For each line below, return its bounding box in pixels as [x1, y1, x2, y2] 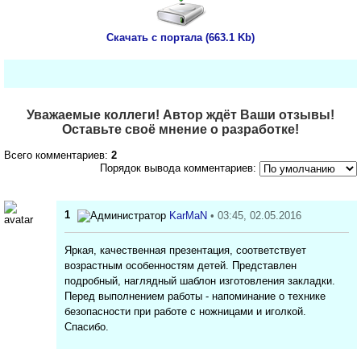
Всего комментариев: [4, 149, 111, 162]
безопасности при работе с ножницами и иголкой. [64, 305, 306, 317]
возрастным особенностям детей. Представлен [64, 259, 297, 272]
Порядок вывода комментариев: [100, 162, 256, 175]
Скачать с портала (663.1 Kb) [106, 31, 255, 44]
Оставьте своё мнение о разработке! [62, 122, 299, 137]
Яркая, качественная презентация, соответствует [64, 243, 306, 256]
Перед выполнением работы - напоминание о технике [64, 289, 326, 302]
